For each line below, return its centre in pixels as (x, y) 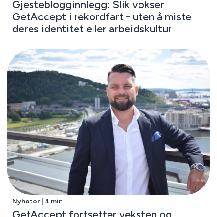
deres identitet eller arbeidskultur (92, 29)
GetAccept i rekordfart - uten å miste (101, 17)
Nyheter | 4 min (37, 201)
